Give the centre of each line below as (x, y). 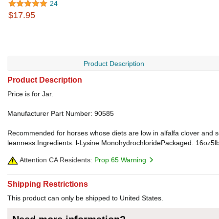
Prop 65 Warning (121, 160)
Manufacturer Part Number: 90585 (61, 113)
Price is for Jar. (30, 94)
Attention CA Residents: (55, 160)
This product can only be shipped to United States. (85, 198)
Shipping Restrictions (48, 184)
